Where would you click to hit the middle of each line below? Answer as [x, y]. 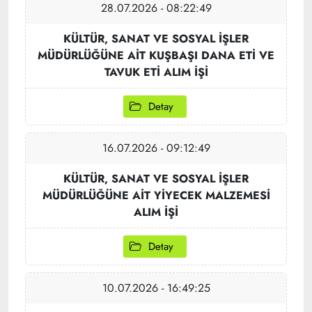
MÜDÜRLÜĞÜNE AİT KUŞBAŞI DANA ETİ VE [156, 55]
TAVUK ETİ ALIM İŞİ [156, 72]
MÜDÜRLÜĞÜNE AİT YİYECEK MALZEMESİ [156, 195]
